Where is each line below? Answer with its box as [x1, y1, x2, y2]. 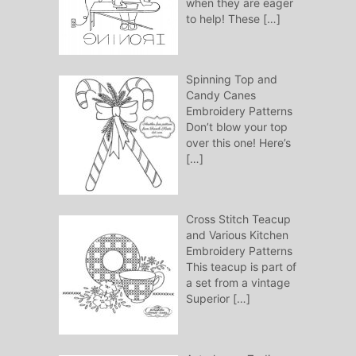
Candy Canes [185, 87, 256, 102]
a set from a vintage [185, 275, 290, 289]
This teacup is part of [185, 259, 296, 273]
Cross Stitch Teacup [185, 211, 291, 226]
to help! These [185, 11, 263, 25]
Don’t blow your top [185, 119, 288, 133]
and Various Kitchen [185, 227, 288, 242]
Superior [185, 291, 233, 305]
